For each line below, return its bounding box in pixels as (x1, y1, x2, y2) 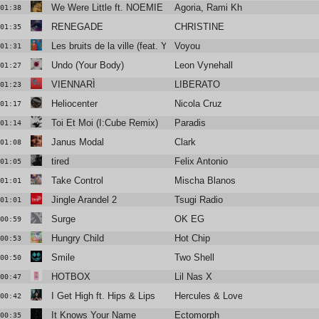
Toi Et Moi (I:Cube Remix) (51, 117, 158, 129)
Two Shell (174, 252, 215, 263)
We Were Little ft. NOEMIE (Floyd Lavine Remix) (51, 2, 253, 14)
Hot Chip (174, 233, 211, 244)
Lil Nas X (174, 271, 213, 283)
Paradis (174, 117, 206, 129)
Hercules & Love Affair (174, 291, 268, 302)
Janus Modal (51, 137, 104, 148)
